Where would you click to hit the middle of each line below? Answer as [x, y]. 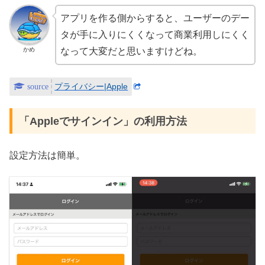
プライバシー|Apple [91, 87]
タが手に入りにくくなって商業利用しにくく [155, 35]
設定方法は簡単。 [47, 156]
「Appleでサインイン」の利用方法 [103, 121]
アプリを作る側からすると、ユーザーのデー [155, 18]
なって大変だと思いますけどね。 [131, 51]
